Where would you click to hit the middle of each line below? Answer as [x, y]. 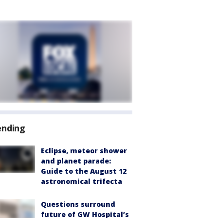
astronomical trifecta [82, 181]
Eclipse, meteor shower [84, 151]
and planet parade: [76, 161]
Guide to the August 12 [84, 171]
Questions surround [78, 204]
